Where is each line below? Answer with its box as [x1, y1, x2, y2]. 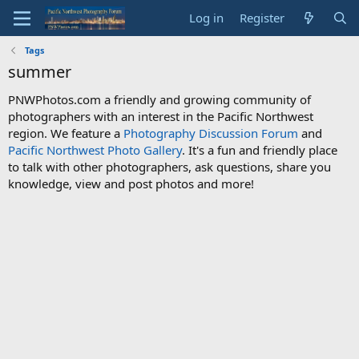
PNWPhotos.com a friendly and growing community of [8, 91, 311, 107]
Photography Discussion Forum [123, 125, 298, 141]
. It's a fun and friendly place [182, 142, 337, 158]
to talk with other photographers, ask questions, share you [8, 159, 331, 175]
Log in [189, 10, 224, 26]
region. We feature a [8, 125, 123, 141]
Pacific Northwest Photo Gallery [8, 142, 182, 158]
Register [240, 10, 285, 26]
